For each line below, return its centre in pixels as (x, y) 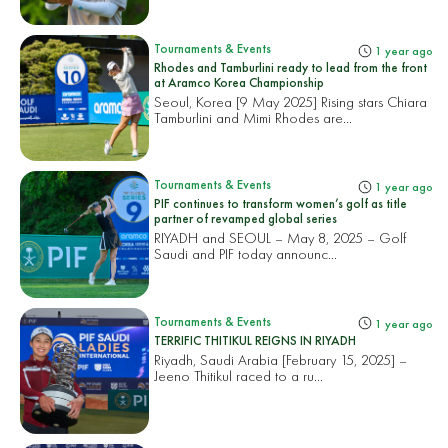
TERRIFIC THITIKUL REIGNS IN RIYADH (255, 340)
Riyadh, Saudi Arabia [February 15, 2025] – (281, 359)
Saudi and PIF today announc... (246, 254)
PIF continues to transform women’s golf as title (281, 204)
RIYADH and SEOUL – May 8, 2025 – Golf (280, 238)
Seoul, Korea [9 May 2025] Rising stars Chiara (291, 102)
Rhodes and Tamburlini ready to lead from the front (291, 68)
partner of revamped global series (246, 219)
